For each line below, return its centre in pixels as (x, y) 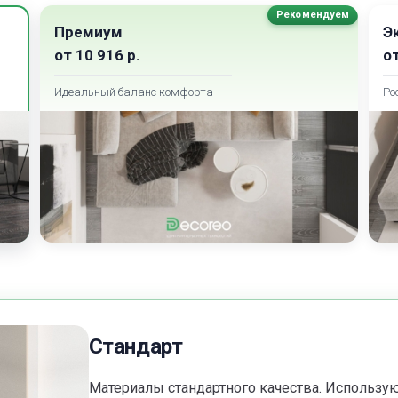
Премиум (88, 32)
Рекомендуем (313, 15)
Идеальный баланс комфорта (133, 92)
